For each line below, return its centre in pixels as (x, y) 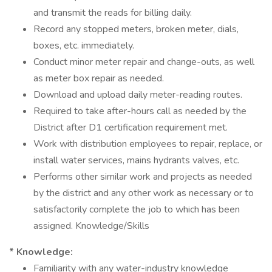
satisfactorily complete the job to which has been (137, 209)
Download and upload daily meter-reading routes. (138, 95)
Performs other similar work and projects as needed (143, 177)
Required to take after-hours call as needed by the (140, 111)
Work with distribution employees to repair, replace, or (148, 144)
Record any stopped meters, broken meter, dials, (136, 29)
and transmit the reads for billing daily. (113, 13)
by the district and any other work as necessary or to (144, 193)
